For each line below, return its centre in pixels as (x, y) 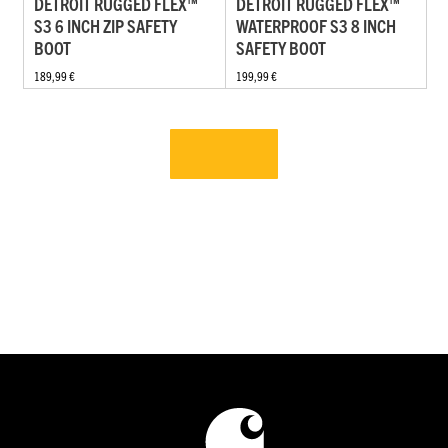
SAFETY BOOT (280, 48)
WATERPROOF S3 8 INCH (315, 26)
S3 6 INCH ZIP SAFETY (105, 26)
